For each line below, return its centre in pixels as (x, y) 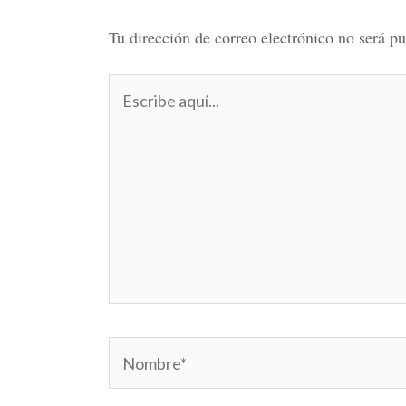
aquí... (129, 112)
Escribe (135, 87)
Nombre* (139, 349)
